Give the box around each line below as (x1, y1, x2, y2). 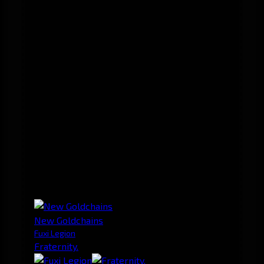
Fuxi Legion (34, 228, 75, 239)
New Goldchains (34, 214, 103, 226)
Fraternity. (34, 240, 78, 252)
